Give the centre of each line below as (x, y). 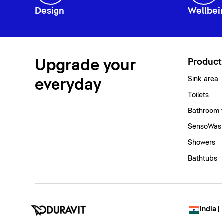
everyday (68, 85)
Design (49, 11)
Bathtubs (202, 158)
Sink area (203, 79)
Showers (201, 142)
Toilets (198, 95)
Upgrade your (85, 65)
